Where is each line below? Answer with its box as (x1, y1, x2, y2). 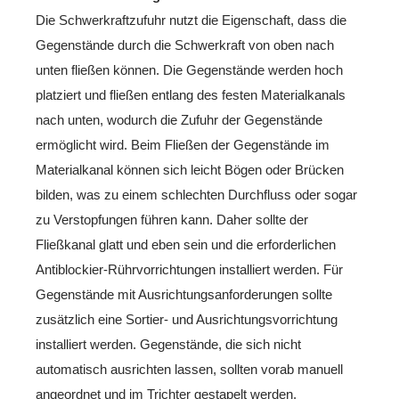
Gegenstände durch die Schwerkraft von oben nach (36, 37, 334, 53)
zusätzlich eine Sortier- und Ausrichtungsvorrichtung (36, 312, 338, 327)
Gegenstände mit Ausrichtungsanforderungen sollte (36, 287, 332, 302)
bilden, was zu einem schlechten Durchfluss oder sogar (36, 187, 357, 202)
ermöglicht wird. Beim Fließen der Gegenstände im (36, 137, 330, 152)
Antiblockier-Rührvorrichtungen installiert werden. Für (36, 262, 343, 277)
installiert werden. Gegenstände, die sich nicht (36, 337, 301, 352)
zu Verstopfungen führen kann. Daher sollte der (36, 212, 308, 227)
